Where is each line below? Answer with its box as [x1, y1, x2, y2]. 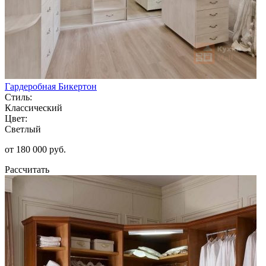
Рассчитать [5, 164, 49, 175]
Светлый [5, 123, 41, 134]
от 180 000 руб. [5, 144, 66, 154]
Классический [5, 102, 62, 113]
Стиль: [5, 91, 32, 102]
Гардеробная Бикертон [5, 81, 97, 91]
